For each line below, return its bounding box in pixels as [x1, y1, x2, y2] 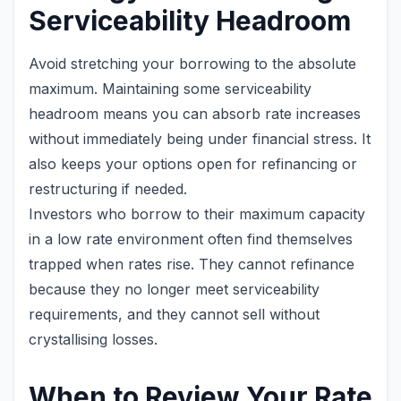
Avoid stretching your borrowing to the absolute [29, 55, 356, 73]
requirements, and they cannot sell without [29, 305, 320, 323]
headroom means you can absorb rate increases [29, 105, 361, 123]
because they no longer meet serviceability [29, 280, 320, 298]
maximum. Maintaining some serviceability [29, 80, 311, 98]
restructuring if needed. [29, 180, 187, 198]
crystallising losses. [29, 330, 158, 348]
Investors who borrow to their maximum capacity [29, 205, 365, 223]
